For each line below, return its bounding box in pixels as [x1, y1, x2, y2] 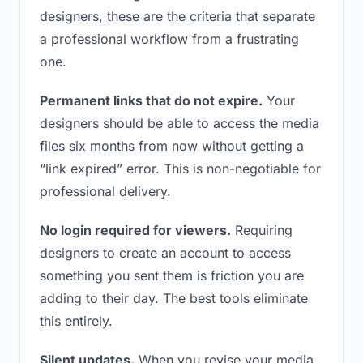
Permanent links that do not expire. [40, 92, 263, 109]
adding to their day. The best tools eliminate [40, 290, 308, 306]
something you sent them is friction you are [40, 267, 304, 284]
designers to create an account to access [40, 245, 291, 261]
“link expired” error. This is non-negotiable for [40, 160, 321, 177]
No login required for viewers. [40, 222, 231, 238]
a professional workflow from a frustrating [40, 31, 299, 47]
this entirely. [40, 313, 113, 329]
